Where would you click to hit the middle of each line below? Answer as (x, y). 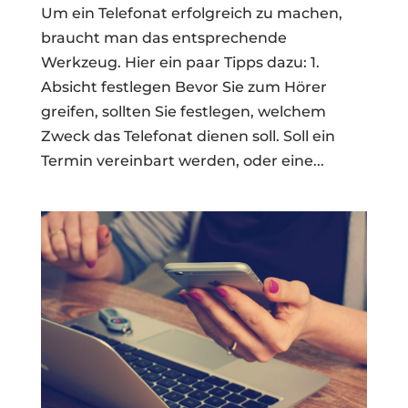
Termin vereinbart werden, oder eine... (182, 160)
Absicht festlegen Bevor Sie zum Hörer (184, 87)
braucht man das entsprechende (163, 37)
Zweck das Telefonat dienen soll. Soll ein (188, 136)
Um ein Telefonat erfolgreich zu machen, (191, 13)
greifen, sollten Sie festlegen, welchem (183, 111)
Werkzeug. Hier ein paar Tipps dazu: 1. (180, 62)
